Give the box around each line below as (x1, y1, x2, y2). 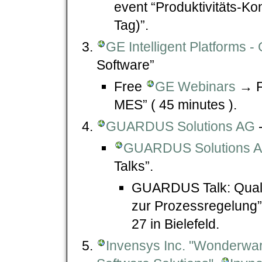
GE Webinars (155, 78, 236, 94)
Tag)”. (114, 17, 149, 33)
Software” (96, 57, 154, 73)
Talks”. (114, 158, 153, 174)
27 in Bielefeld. (132, 216, 219, 232)
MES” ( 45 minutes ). (114, 96, 237, 112)
